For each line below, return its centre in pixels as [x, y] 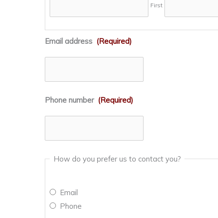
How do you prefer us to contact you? [117, 159]
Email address [69, 41]
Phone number [69, 100]
